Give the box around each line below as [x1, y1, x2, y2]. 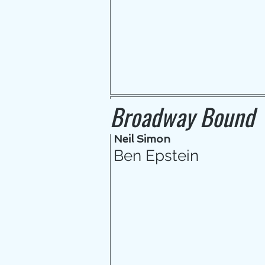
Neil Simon [114, 132, 170, 145]
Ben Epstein [114, 147, 199, 164]
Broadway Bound [110, 99, 254, 134]
